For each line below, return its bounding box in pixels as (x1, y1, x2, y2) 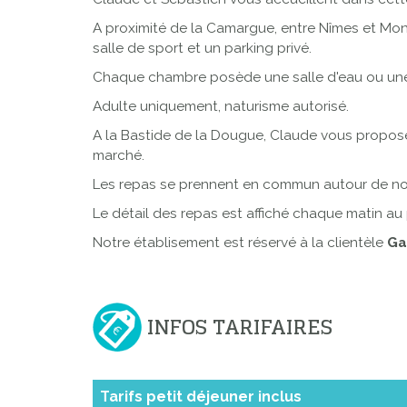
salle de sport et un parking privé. (93, 40, 312, 57)
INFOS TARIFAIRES (147, 309, 333, 346)
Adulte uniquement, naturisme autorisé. (93, 98, 349, 115)
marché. (93, 147, 144, 164)
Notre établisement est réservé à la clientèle (93, 234, 387, 252)
